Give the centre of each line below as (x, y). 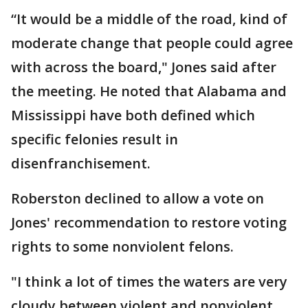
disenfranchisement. (81, 163)
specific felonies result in (95, 139)
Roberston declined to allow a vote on (137, 198)
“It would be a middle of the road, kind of (149, 19)
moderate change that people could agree (152, 43)
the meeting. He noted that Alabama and (149, 91)
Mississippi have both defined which (133, 115)
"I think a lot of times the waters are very (149, 282)
